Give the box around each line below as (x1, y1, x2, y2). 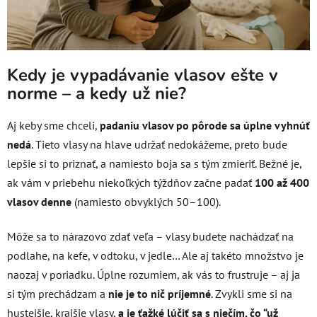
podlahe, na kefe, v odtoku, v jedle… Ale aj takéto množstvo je (7, 248, 304, 263)
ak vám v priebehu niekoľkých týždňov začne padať (7, 175, 252, 190)
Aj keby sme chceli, (7, 118, 97, 133)
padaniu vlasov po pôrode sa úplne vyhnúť (100, 118, 310, 133)
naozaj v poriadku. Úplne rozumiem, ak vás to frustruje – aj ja (7, 267, 300, 282)
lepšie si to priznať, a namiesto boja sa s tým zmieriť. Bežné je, (7, 156, 301, 171)
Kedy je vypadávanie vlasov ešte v (7, 63, 278, 86)
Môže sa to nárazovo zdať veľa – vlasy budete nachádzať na (7, 229, 294, 244)
